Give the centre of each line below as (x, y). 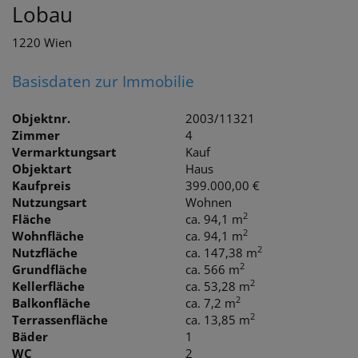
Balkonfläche (51, 302)
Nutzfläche (45, 252)
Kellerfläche (48, 286)
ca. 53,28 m (218, 286)
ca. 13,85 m (218, 319)
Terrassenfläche (60, 319)
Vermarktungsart (64, 151)
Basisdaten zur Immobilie (103, 81)
